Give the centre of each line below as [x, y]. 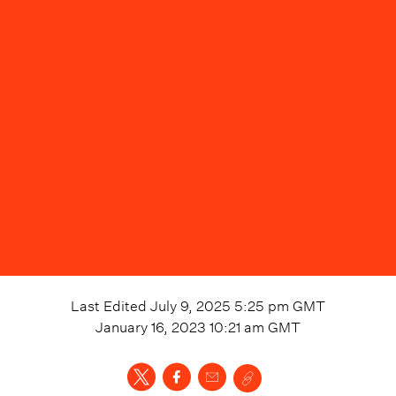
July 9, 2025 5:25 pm [220, 304]
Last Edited [110, 304]
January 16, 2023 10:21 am [180, 325]
